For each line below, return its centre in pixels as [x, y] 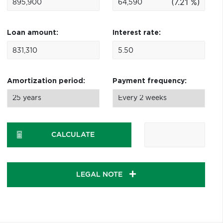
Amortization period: [46, 81]
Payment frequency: [149, 81]
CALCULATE [73, 135]
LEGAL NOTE [100, 175]
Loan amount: [32, 33]
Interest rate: [136, 33]
